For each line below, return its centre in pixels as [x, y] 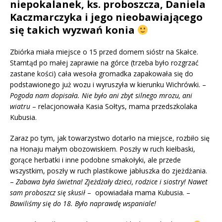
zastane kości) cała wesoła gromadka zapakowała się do [102, 73]
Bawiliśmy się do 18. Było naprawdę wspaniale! [83, 203]
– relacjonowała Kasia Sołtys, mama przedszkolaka [114, 106]
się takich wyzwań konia [74, 30]
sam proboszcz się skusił [48, 192]
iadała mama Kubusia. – [152, 192]
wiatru [20, 106]
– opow [99, 192]
